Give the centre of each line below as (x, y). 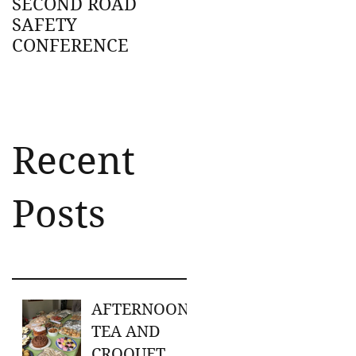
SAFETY (44, 25)
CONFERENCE (70, 45)
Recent (74, 161)
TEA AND (126, 331)
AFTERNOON (140, 309)
